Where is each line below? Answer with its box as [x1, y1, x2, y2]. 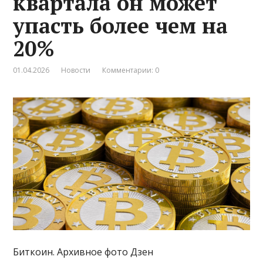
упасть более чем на [13, 11, 228, 39]
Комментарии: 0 [102, 65, 160, 75]
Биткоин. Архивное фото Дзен [13, 245, 154, 259]
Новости [61, 65, 91, 75]
